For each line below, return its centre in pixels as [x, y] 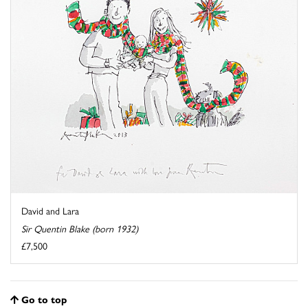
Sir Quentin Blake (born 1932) [80, 229]
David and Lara [50, 211]
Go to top [44, 299]
